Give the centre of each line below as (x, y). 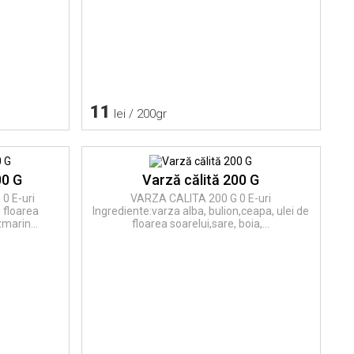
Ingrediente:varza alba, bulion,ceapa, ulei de (201, 211)
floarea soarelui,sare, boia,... (201, 223)
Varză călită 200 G (201, 179)
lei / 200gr (138, 114)
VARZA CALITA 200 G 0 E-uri (201, 198)
